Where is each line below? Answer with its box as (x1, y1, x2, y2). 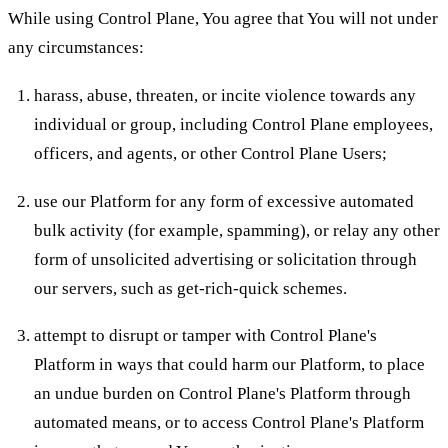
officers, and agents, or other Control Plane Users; (33, 143, 387, 163)
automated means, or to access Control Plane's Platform (33, 413, 424, 433)
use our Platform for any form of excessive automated (33, 191, 414, 211)
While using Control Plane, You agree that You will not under (8, 9, 438, 29)
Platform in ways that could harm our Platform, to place (33, 355, 425, 375)
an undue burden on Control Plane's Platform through (33, 384, 411, 404)
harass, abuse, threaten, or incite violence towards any (33, 85, 416, 105)
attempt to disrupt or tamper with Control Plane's (33, 326, 377, 346)
